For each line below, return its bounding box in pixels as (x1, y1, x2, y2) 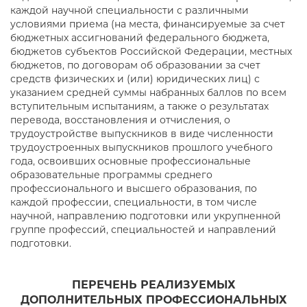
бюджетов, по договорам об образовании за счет (10, 59, 260, 71)
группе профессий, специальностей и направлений (10, 223, 276, 236)
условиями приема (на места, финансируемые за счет (10, 18, 285, 30)
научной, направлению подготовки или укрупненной (10, 210, 281, 222)
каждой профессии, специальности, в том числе (10, 196, 257, 208)
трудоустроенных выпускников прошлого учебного (10, 141, 273, 153)
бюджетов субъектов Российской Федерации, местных (10, 45, 292, 58)
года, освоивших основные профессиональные (10, 155, 251, 167)
